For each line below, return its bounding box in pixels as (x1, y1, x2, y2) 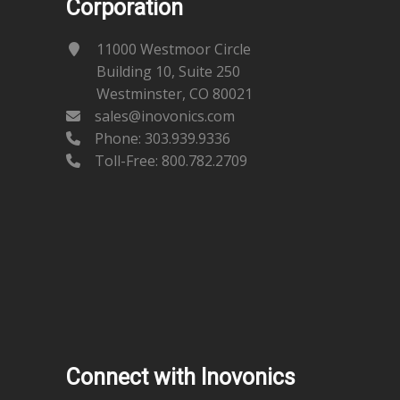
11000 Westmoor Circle (96, 39, 251, 59)
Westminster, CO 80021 (96, 84, 253, 104)
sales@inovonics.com (95, 106, 235, 126)
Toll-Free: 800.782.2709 (91, 151, 247, 171)
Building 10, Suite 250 (96, 62, 240, 81)
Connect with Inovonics (66, 364, 296, 390)
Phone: (91, 129, 145, 148)
